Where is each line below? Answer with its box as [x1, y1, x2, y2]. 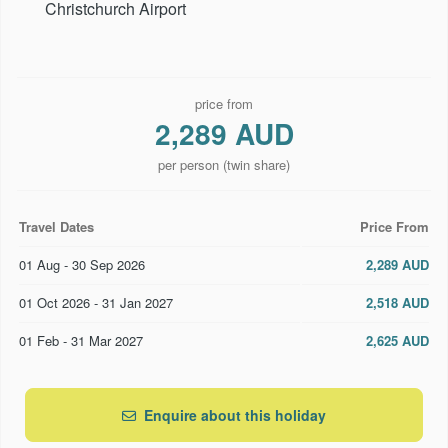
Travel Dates [19, 216, 94, 236]
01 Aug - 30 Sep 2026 [19, 254, 145, 274]
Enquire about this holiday [140, 404, 326, 425]
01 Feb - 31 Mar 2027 [19, 330, 143, 350]
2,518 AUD [366, 292, 429, 312]
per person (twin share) [158, 154, 290, 174]
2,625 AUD [366, 330, 429, 350]
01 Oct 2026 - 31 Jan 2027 [19, 292, 173, 312]
